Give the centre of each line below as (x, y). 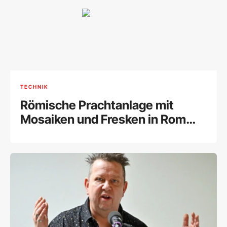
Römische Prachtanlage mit (97, 105)
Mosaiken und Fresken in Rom (103, 119)
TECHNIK (34, 87)
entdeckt (46, 133)
